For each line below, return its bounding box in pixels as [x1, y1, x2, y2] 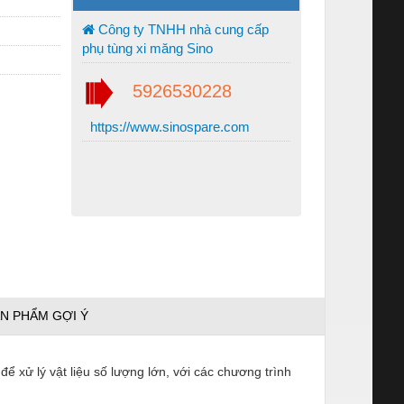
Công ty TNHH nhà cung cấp [95, 21, 269, 37]
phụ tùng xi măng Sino [82, 40, 213, 56]
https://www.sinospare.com [87, 118, 250, 134]
